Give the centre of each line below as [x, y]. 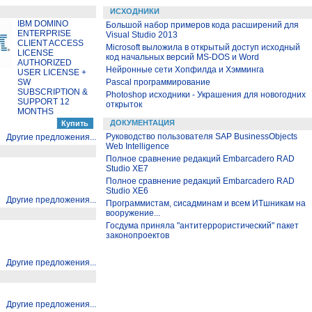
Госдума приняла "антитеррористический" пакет [202, 226]
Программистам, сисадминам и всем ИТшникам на [206, 203]
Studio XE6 [127, 191]
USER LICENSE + [52, 72]
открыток [124, 104]
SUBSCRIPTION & [53, 92]
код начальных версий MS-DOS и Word [182, 57]
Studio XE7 [127, 169]
